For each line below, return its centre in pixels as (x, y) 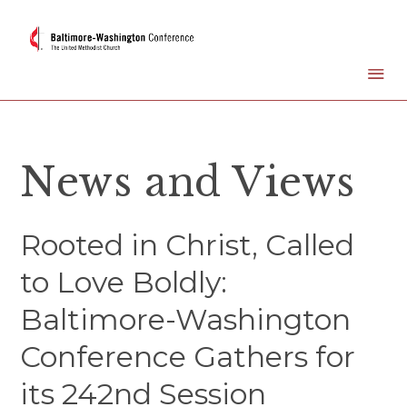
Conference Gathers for (188, 357)
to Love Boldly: (124, 283)
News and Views (188, 183)
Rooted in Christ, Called (188, 245)
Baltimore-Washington (186, 320)
